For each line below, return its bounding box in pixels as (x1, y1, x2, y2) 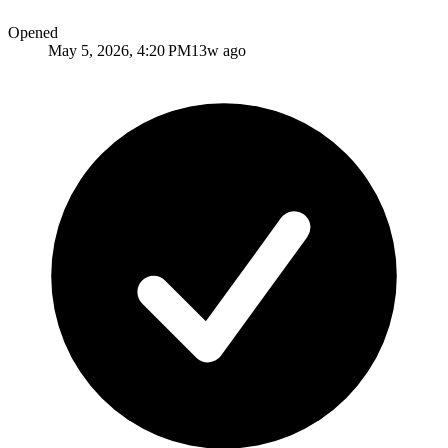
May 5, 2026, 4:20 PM (48, 41, 191, 59)
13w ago (191, 41, 246, 59)
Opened (8, 23, 58, 41)
